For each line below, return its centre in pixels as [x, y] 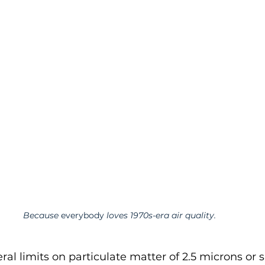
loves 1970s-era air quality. [161, 215]
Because [42, 215]
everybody [83, 215]
